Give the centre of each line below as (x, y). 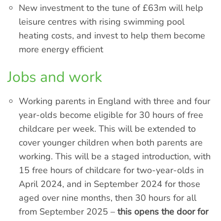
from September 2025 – (68, 212)
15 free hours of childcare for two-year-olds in (111, 170)
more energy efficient (61, 50)
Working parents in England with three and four (115, 101)
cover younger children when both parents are (111, 143)
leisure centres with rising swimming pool (102, 22)
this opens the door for (163, 212)
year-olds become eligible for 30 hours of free (111, 115)
